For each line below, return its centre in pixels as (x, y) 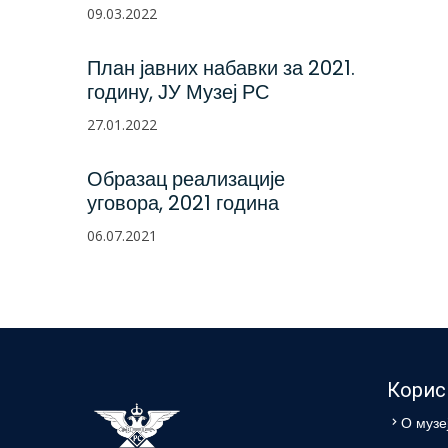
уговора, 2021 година (183, 203)
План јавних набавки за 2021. (221, 68)
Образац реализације (186, 179)
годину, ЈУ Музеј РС (178, 92)
